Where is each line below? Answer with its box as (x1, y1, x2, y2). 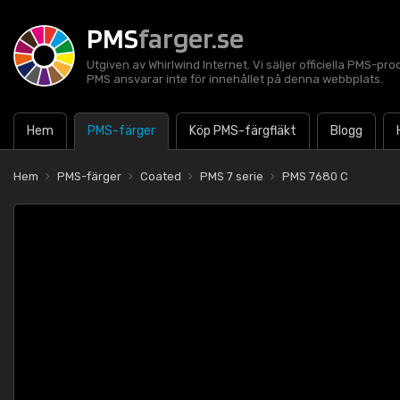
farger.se (138, 21, 244, 55)
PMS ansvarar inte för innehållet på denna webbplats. (87, 72, 383, 86)
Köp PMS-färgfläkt (189, 123, 296, 138)
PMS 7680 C (282, 170, 348, 183)
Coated (140, 170, 181, 183)
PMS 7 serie (200, 170, 263, 183)
